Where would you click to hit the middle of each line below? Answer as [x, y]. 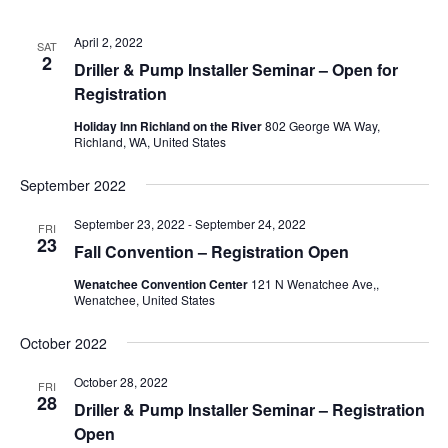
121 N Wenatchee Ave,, [314, 283]
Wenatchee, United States [144, 299]
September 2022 [72, 184]
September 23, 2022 [129, 223]
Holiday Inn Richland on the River [169, 125]
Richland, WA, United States [149, 141]
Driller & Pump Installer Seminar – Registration [249, 409]
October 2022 [63, 342]
